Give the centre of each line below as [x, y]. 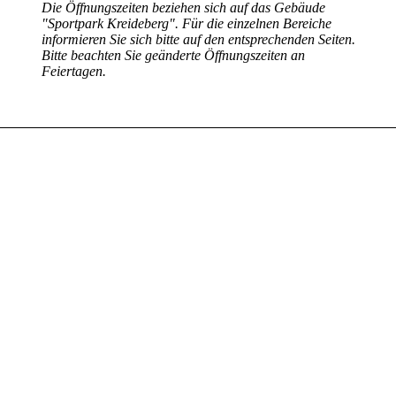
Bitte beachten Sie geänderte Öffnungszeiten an [174, 55]
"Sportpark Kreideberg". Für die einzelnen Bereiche [187, 23]
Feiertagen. [74, 71]
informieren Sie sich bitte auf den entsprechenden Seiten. [199, 39]
